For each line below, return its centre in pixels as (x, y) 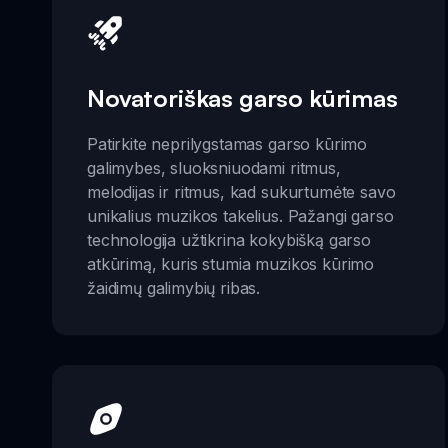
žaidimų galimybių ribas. (174, 287)
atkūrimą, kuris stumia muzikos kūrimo (231, 263)
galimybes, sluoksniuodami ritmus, (214, 167)
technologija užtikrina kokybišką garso (229, 239)
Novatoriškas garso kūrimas (242, 97)
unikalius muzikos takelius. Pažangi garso (240, 215)
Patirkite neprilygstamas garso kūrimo (227, 143)
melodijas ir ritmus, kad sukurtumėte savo (241, 191)
